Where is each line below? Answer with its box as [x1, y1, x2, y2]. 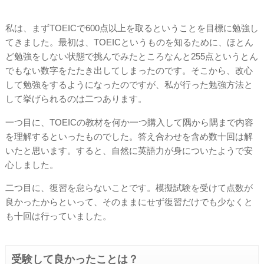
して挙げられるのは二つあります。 [5, 94, 147, 104]
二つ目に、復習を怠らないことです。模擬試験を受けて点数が [5, 183, 253, 193]
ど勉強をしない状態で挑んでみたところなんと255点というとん [5, 51, 258, 62]
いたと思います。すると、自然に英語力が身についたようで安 [5, 145, 253, 156]
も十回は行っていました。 [5, 211, 111, 222]
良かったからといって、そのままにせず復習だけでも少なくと [5, 197, 253, 207]
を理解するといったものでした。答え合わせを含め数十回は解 [5, 131, 253, 141]
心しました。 [5, 159, 58, 170]
